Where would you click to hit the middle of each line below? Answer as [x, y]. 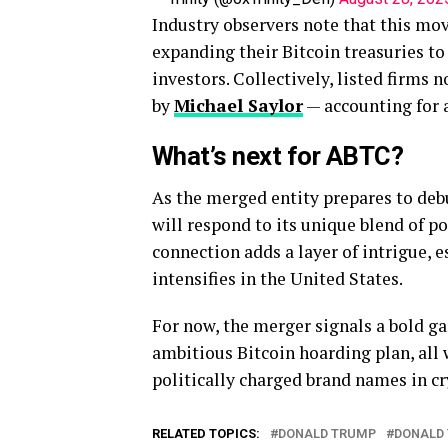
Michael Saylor [238, 105]
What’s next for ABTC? [278, 156]
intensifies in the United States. [277, 278]
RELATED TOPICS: [206, 433]
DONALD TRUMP [327, 433]
